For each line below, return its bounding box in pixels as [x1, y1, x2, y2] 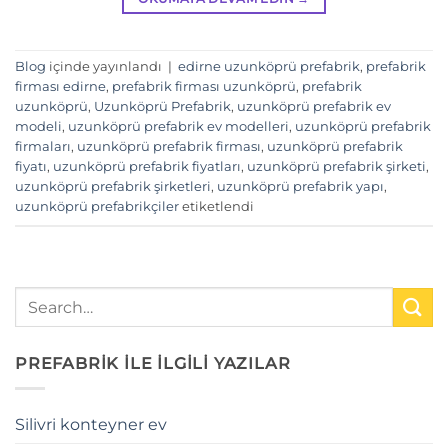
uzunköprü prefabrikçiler [15, 199, 179, 215]
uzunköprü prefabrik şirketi [247, 159, 426, 175]
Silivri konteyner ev [15, 414, 167, 434]
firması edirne [15, 79, 106, 95]
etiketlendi [179, 199, 254, 215]
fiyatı [15, 159, 47, 175]
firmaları [15, 139, 71, 155]
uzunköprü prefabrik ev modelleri [68, 119, 289, 135]
